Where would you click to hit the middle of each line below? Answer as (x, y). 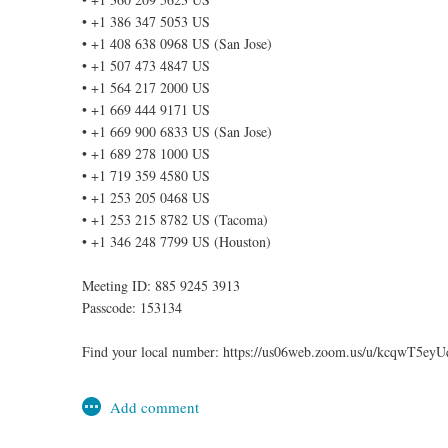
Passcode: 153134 (132, 307)
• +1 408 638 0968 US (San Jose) (177, 43)
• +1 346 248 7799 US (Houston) (176, 241)
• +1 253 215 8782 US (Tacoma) (175, 219)
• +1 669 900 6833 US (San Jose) (177, 131)
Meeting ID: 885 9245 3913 (161, 285)
